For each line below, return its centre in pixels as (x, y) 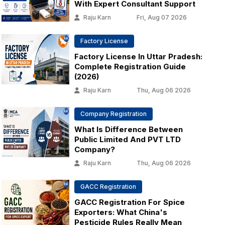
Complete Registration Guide (130, 67)
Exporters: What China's (121, 212)
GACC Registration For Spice (129, 202)
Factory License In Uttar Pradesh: (138, 57)
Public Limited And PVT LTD (127, 139)
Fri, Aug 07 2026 (161, 17)
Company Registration (113, 114)
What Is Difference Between (128, 129)
